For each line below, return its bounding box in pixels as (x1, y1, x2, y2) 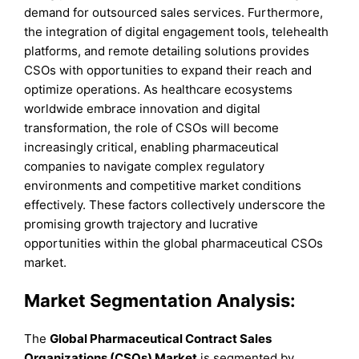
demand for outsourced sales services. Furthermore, (24, 4, 324, 20)
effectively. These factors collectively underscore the (24, 196, 326, 212)
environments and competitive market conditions (24, 177, 302, 193)
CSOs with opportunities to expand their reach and (24, 62, 313, 78)
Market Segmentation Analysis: (24, 289, 296, 311)
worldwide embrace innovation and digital (24, 100, 261, 116)
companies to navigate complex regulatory (24, 158, 265, 174)
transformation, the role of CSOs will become (24, 119, 280, 135)
